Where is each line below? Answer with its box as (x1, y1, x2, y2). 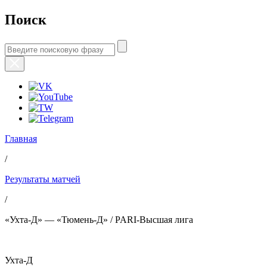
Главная (5, 133, 37, 144)
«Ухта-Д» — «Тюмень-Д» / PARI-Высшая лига (5, 214, 193, 225)
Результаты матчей (5, 173, 80, 184)
